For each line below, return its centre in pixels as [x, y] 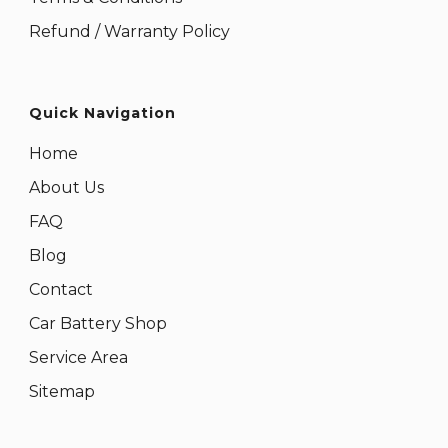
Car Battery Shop [98, 323]
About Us [66, 187]
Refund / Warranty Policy [129, 31]
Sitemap [62, 391]
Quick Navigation [102, 112]
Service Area [78, 357]
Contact [61, 289]
